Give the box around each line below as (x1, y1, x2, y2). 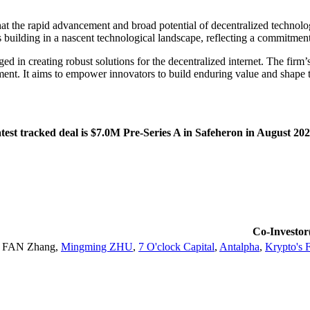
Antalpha (219, 240, 259, 253)
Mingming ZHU (61, 240, 133, 253)
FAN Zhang (2, 240, 55, 253)
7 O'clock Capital (138, 240, 215, 253)
